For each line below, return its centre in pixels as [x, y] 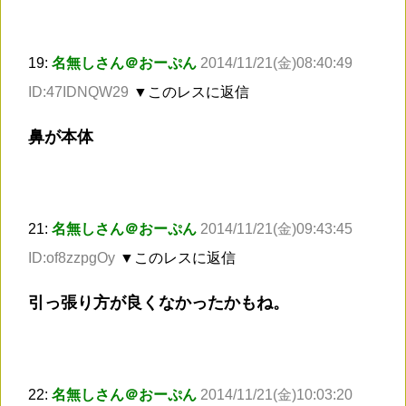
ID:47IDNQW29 [78, 92]
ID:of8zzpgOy [72, 258]
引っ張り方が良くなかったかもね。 [159, 303]
